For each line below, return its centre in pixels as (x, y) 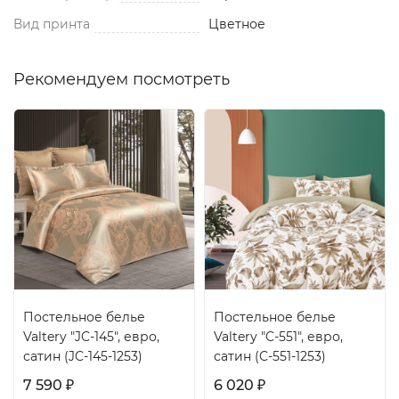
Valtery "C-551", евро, (278, 337)
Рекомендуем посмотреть (122, 80)
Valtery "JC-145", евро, (91, 337)
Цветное (237, 24)
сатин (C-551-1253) (270, 357)
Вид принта (52, 24)
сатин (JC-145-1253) (83, 357)
